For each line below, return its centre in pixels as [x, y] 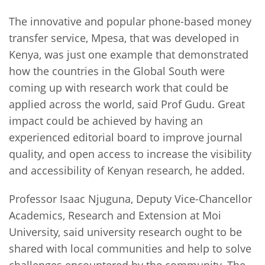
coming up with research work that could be [119, 87]
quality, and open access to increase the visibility [130, 153]
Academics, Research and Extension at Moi [115, 215]
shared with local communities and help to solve [130, 248]
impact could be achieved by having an [106, 120]
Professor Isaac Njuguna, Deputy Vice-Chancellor [130, 198]
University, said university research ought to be [125, 232]
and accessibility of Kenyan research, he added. [128, 170]
